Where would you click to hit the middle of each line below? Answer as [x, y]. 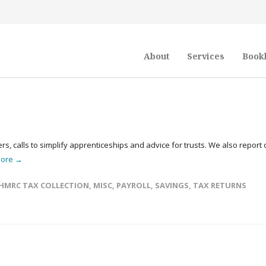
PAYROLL [134, 185]
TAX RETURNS [220, 185]
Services [206, 56]
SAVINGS [172, 185]
